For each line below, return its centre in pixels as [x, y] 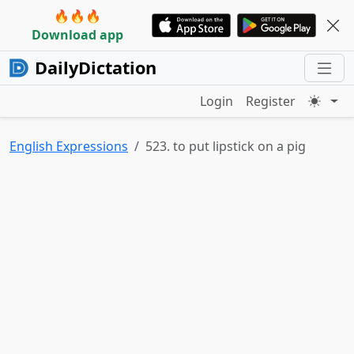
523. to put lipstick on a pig [226, 146]
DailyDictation [96, 68]
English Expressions [69, 146]
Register [271, 101]
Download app [77, 35]
